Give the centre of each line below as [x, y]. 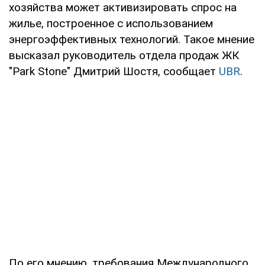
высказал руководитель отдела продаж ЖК [124, 55]
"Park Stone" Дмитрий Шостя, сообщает [114, 71]
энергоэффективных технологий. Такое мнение [132, 39]
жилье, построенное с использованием [111, 23]
